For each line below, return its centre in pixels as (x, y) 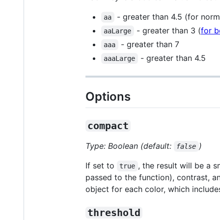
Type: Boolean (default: (130, 146)
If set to (101, 166)
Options (108, 96)
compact (108, 126)
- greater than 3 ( (167, 30)
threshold (114, 213)
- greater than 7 (149, 44)
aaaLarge (120, 58)
